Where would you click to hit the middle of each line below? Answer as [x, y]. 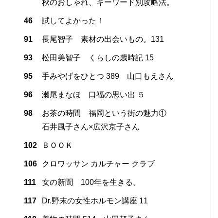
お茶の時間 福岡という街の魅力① [104, 113]
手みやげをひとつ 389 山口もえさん [108, 76]
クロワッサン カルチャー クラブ [98, 163]
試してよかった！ [73, 20]
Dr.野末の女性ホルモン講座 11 [95, 200]
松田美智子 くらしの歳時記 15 [98, 57]
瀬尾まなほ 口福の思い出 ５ [93, 94]
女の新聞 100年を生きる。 [91, 182]
